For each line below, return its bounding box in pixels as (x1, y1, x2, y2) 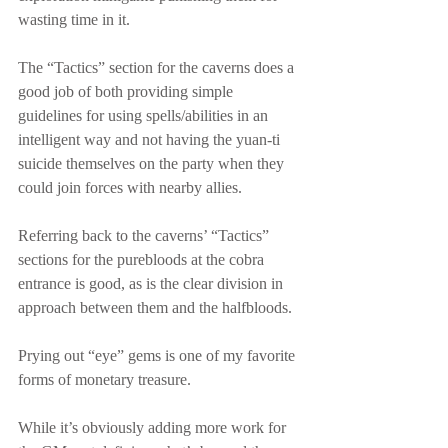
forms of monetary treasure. (18, 371, 191, 388)
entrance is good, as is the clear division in (18, 275, 287, 292)
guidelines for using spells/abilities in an (18, 107, 272, 124)
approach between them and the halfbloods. (18, 299, 292, 316)
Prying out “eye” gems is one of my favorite (18, 347, 299, 364)
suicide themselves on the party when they (18, 155, 288, 172)
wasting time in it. (18, 11, 130, 28)
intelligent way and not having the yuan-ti (18, 131, 284, 148)
